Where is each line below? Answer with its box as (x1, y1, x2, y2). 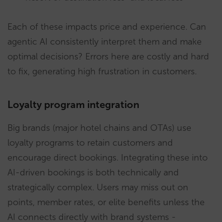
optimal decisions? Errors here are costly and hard (7, 51, 209, 62)
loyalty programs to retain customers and (7, 137, 173, 149)
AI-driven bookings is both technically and (7, 167, 179, 178)
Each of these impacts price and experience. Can (7, 21, 206, 33)
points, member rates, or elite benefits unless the (7, 197, 205, 208)
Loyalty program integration (7, 99, 139, 111)
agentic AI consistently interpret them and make (7, 36, 202, 48)
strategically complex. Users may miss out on (7, 182, 188, 193)
